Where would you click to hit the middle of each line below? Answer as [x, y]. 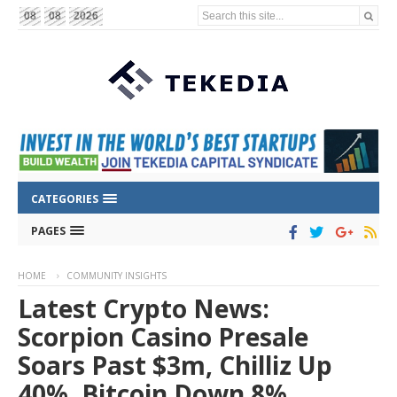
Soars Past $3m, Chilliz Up [175, 366]
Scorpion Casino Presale [163, 337]
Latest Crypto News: [144, 309]
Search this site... [243, 15]
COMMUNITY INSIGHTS [117, 276]
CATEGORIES [66, 199]
